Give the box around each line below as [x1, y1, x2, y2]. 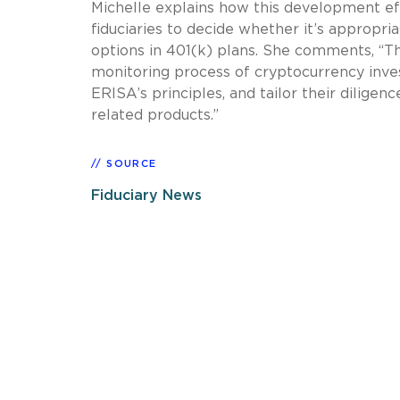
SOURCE [106, 158, 157, 169]
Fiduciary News [91, 187, 202, 203]
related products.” [91, 107, 219, 122]
